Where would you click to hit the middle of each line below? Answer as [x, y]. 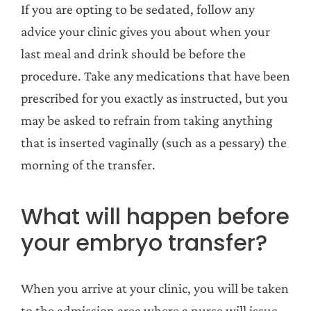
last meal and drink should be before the [133, 53]
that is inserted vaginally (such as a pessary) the [154, 142]
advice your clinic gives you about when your [145, 31]
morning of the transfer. [88, 164]
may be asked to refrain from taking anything [147, 120]
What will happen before [155, 216]
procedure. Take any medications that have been [155, 75]
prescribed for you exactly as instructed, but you [154, 98]
